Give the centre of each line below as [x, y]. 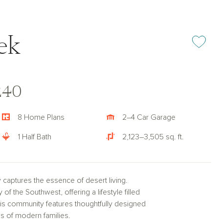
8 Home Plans [41, 117]
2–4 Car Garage [149, 117]
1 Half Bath [34, 137]
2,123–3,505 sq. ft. [153, 137]
